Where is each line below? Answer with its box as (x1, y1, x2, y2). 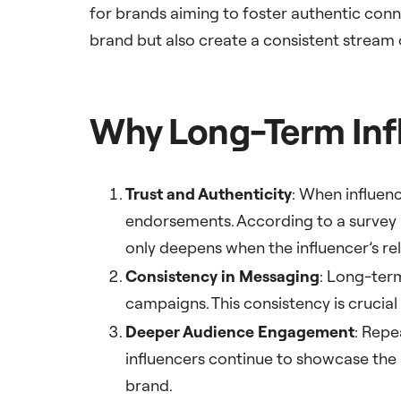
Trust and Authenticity (125, 183, 292, 205)
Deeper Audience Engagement (125, 321, 354, 343)
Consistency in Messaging (125, 266, 320, 287)
